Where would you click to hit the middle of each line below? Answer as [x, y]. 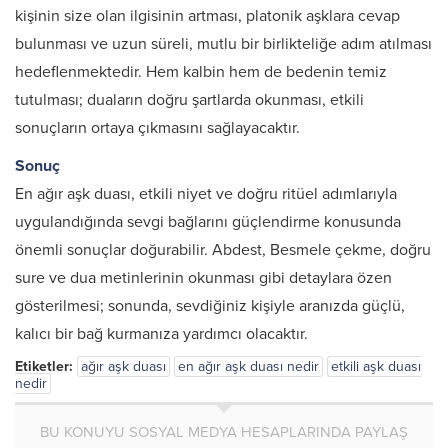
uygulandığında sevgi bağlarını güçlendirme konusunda [208, 222]
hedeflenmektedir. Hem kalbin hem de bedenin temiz [201, 72]
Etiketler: [44, 366]
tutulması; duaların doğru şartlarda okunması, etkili [189, 100]
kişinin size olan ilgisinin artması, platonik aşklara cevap [207, 16]
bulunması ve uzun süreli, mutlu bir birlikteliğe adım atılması [223, 44]
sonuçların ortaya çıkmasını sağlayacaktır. [157, 128]
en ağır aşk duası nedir [248, 366]
